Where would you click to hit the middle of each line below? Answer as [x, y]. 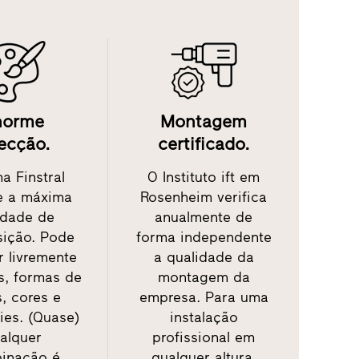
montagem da [204, 278]
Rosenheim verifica [204, 198]
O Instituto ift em [204, 177]
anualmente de [204, 218]
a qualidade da [204, 258]
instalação [204, 318]
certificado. [204, 144]
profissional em [204, 338]
